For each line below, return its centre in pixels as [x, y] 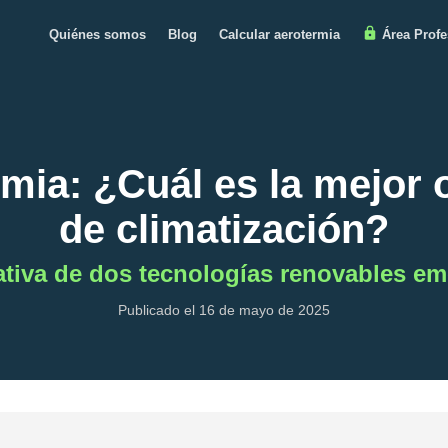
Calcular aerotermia [279, 34]
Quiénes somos [97, 34]
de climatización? [224, 229]
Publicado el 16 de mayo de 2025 [224, 310]
